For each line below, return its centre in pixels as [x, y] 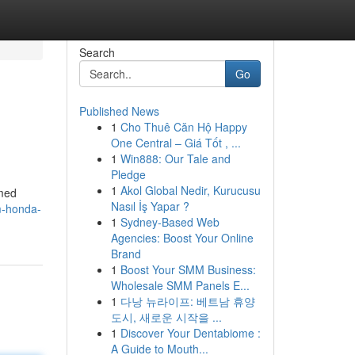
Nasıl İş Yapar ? [150, 206]
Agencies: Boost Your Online [182, 238]
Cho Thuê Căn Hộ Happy [183, 127]
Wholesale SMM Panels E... [180, 285]
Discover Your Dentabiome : [190, 333]
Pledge [128, 174]
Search [97, 52]
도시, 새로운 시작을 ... [166, 317]
